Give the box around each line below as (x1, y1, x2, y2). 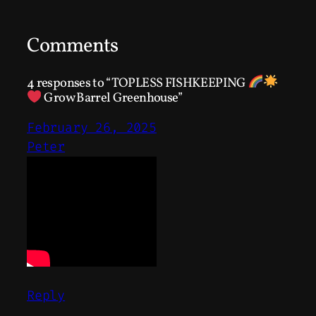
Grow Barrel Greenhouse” (42, 89, 183, 108)
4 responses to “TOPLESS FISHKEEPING (27, 73, 248, 92)
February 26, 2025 (27, 119, 157, 136)
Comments (27, 32, 119, 61)
